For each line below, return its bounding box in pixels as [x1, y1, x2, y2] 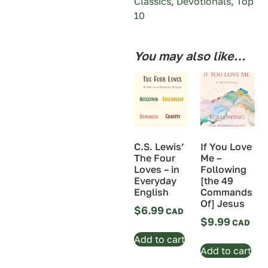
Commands [200, 185, 252, 198]
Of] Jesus [200, 197, 245, 209]
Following [200, 163, 246, 175]
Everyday [134, 175, 176, 187]
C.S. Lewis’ [134, 141, 184, 153]
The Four [134, 152, 175, 165]
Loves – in [134, 163, 179, 176]
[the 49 [200, 174, 233, 187]
